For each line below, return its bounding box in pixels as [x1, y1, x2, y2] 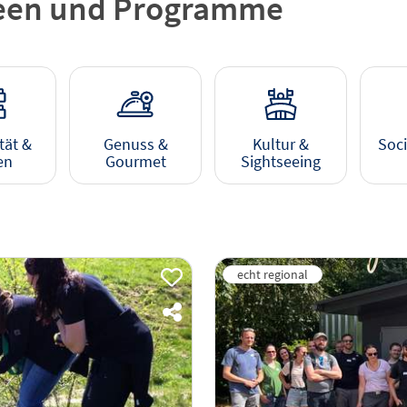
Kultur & [253, 134, 309, 155]
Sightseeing [241, 152, 321, 173]
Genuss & [103, 134, 168, 155]
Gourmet [104, 152, 166, 173]
